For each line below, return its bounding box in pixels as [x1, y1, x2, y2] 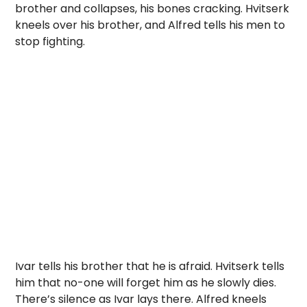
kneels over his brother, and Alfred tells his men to [15, 17, 286, 34]
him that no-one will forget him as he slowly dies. [15, 275, 277, 291]
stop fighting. [15, 34, 86, 50]
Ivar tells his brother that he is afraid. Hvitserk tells [15, 258, 285, 275]
